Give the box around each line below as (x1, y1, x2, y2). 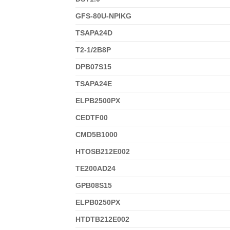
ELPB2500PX (75, 96, 120, 105)
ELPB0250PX (75, 198, 120, 206)
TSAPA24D (75, 28, 112, 37)
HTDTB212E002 (75, 215, 129, 223)
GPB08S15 (75, 181, 112, 189)
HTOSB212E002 (75, 147, 130, 156)
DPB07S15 (75, 62, 111, 71)
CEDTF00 (75, 113, 108, 122)
